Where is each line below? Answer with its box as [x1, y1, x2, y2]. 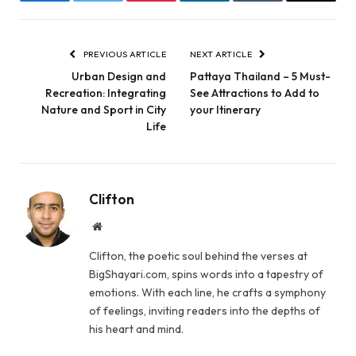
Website [101, 219, 137, 231]
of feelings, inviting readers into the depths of [89, 303, 320, 318]
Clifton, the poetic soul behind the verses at [89, 248, 308, 263]
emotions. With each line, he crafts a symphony [89, 284, 326, 300]
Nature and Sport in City [41, 102, 166, 117]
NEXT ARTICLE [190, 48, 254, 60]
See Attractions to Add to [190, 85, 319, 100]
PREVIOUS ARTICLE [81, 48, 166, 60]
